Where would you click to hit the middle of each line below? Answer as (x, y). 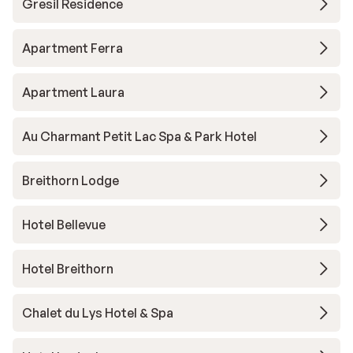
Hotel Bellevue (64, 225)
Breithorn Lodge (71, 180)
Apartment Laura (73, 92)
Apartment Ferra (72, 48)
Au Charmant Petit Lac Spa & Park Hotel (139, 136)
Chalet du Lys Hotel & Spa (98, 313)
